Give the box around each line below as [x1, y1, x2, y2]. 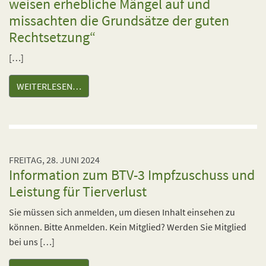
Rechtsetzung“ [9, 28, 96, 46]
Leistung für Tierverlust [9, 182, 147, 201]
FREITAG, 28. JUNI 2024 [9, 154, 100, 166]
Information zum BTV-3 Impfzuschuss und [9, 166, 255, 184]
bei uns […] [9, 236, 55, 248]
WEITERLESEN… [17, 80, 81, 92]
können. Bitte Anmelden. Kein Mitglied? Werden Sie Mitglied [9, 221, 246, 233]
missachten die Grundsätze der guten [9, 11, 229, 30]
